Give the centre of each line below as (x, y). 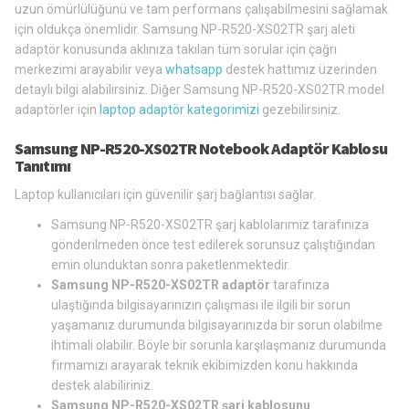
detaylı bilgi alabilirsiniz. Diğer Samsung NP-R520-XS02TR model (199, 89)
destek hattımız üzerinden (300, 69)
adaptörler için (57, 109)
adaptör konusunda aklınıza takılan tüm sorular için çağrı (176, 49)
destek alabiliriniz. (102, 385)
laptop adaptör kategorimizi (179, 109)
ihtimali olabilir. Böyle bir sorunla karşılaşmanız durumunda (219, 345)
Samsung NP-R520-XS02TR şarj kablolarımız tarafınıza (210, 224)
